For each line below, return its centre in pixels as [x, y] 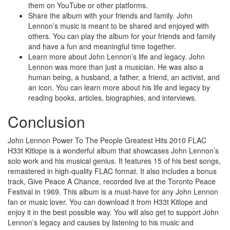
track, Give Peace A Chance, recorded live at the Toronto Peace [112, 181]
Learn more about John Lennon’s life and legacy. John [117, 57]
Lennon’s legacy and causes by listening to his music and [101, 223]
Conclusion [46, 122]
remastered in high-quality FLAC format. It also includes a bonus [112, 171]
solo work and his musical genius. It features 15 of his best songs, [114, 161]
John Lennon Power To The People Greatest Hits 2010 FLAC [107, 140]
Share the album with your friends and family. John [110, 16]
